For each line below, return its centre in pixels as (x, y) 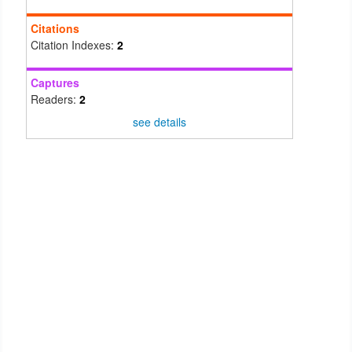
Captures (55, 82)
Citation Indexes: (74, 44)
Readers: (55, 99)
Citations (55, 28)
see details (159, 121)
